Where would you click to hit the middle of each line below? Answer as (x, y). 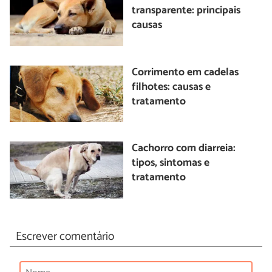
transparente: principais (186, 11)
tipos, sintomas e (171, 163)
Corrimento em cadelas (185, 72)
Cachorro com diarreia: (184, 149)
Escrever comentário (65, 236)
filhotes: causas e (172, 87)
